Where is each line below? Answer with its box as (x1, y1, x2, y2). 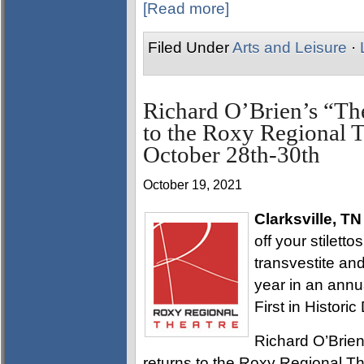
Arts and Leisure (232, 39, 347, 56)
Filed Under (148, 39, 232, 56)
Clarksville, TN (254, 210, 362, 227)
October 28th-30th (143, 142, 320, 167)
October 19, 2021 (143, 178, 242, 192)
